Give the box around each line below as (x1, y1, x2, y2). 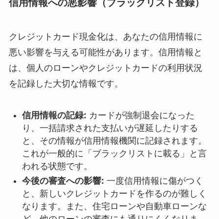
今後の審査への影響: (22, 176, 104, 186)
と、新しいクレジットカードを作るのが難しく (22, 189, 207, 199)
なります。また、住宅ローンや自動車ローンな (22, 201, 207, 212)
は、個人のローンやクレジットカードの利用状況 (8, 63, 202, 73)
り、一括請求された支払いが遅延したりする (22, 123, 198, 133)
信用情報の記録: (22, 110, 87, 120)
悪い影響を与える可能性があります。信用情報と (8, 47, 202, 57)
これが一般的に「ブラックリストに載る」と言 (22, 148, 207, 158)
